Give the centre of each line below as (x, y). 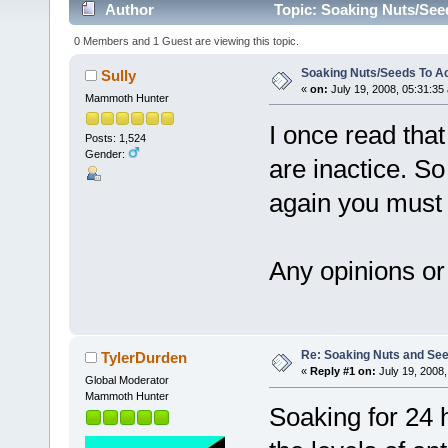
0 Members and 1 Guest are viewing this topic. (187, 40)
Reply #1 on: (342, 371)
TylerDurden (144, 358)
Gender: (106, 154)
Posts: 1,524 (115, 138)
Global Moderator (126, 380)
